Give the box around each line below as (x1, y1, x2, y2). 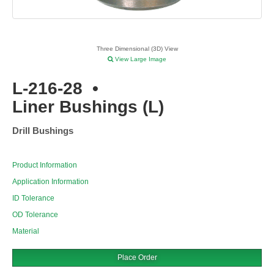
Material (12, 227, 39, 236)
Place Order (117, 253, 157, 262)
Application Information (12, 177, 89, 187)
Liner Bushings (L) (12, 97, 164, 117)
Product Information (12, 161, 77, 170)
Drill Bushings (12, 125, 73, 136)
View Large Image (113, 56, 166, 63)
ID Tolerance (12, 194, 54, 203)
